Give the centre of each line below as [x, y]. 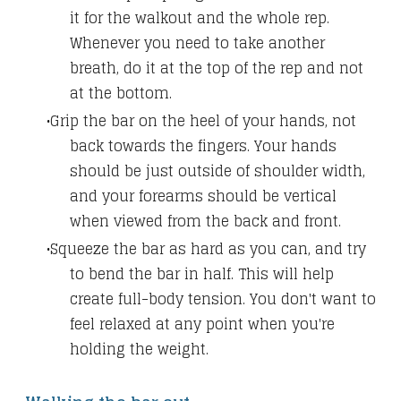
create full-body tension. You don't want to [223, 299]
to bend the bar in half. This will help [202, 274]
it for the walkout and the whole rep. [200, 18]
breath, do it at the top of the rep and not [217, 68]
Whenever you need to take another [197, 43]
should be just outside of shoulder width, [218, 171]
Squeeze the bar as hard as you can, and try [208, 249]
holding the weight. [139, 350]
